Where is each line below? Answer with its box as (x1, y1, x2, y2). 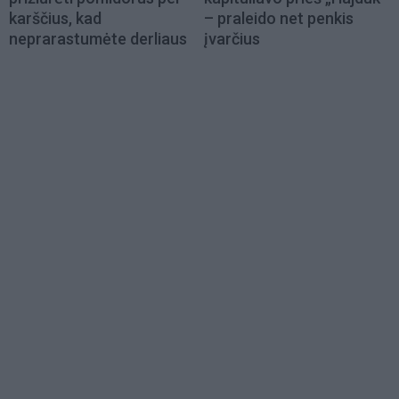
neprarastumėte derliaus (9, 28, 187, 48)
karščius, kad (9, 8, 102, 28)
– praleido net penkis (204, 8, 354, 28)
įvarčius (204, 28, 260, 48)
